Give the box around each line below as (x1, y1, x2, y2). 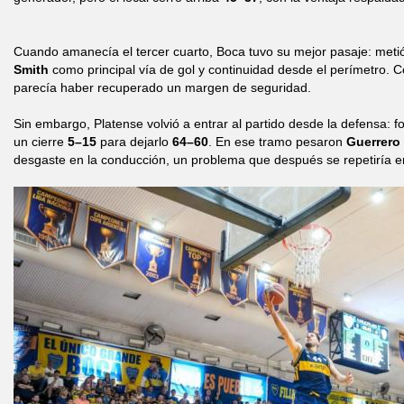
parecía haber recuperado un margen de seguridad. (14, 80, 311, 95)
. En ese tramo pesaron (208, 134, 346, 149)
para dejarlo (96, 134, 172, 149)
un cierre (14, 134, 68, 149)
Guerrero (346, 134, 400, 149)
